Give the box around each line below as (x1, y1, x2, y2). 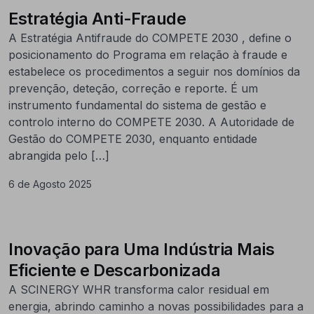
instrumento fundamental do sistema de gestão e (8, 97, 266, 112)
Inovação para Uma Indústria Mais (8, 238, 274, 259)
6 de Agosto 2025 (8, 177, 92, 190)
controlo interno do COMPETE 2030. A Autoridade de (8, 114, 294, 129)
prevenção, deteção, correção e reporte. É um (8, 81, 258, 95)
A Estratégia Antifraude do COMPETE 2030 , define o (8, 30, 292, 45)
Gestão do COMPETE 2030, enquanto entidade (8, 131, 257, 146)
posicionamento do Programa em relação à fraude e (8, 47, 287, 62)
